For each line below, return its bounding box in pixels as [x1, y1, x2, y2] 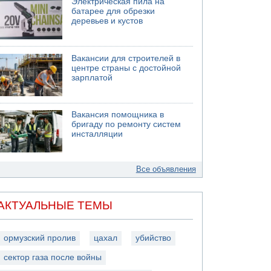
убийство [135, 233, 172, 243]
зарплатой [71, 73, 113, 82]
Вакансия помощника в [71, 110, 165, 119]
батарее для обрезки [71, 7, 155, 16]
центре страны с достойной [71, 63, 181, 73]
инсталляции [71, 129, 123, 139]
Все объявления [135, 165, 196, 174]
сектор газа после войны [4, 252, 102, 262]
